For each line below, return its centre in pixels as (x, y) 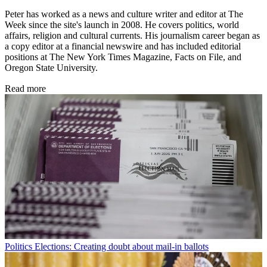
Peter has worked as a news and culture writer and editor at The (124, 14)
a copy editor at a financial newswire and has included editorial (123, 46)
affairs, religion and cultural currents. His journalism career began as (132, 35)
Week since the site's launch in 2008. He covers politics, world (122, 24)
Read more (25, 88)
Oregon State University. (54, 67)
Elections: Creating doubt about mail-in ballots (122, 246)
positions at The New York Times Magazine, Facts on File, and (123, 57)
